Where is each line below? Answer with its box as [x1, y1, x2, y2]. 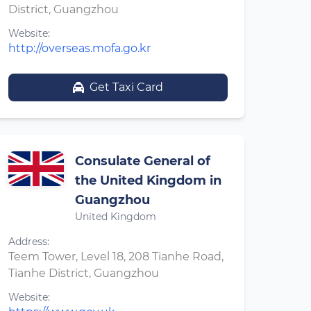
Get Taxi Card [90, 81, 163, 94]
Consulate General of [75, 153, 210, 169]
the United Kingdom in [75, 173, 221, 188]
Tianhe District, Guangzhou [8, 267, 159, 280]
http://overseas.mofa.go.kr [8, 42, 151, 55]
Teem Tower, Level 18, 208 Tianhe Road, [8, 250, 224, 263]
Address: [8, 235, 49, 248]
